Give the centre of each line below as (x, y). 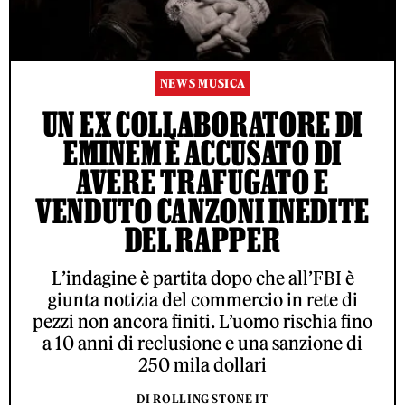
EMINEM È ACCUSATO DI (202, 153)
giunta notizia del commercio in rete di (202, 300)
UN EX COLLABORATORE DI (202, 124)
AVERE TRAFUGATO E (202, 182)
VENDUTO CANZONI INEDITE (202, 211)
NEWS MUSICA (202, 84)
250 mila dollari (202, 365)
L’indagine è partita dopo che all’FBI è (202, 278)
